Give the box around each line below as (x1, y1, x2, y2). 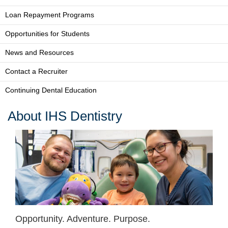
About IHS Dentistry (8, 108, 122, 124)
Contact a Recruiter (5, 67, 68, 75)
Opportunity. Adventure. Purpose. (15, 214, 150, 224)
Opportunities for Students (5, 30, 90, 38)
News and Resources (5, 48, 74, 56)
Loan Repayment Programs (5, 11, 94, 19)
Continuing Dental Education (5, 86, 97, 94)
